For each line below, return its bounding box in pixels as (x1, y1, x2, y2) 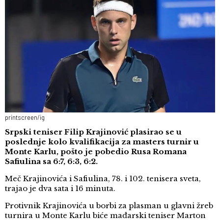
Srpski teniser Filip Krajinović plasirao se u (5, 127, 182, 137)
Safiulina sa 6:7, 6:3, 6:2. (5, 157, 98, 166)
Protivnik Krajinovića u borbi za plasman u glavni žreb (5, 201, 213, 211)
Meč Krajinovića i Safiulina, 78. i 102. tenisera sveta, (5, 174, 201, 184)
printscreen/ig (5, 113, 45, 122)
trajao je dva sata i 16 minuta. (5, 184, 115, 193)
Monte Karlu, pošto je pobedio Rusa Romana (5, 147, 187, 157)
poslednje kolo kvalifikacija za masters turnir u (5, 137, 199, 147)
